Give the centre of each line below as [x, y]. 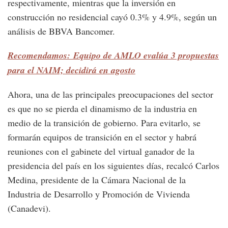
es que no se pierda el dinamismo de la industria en [102, 109]
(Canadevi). [29, 208]
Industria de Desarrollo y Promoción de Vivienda [99, 194]
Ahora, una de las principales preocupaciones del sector [110, 94]
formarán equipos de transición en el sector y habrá [102, 137]
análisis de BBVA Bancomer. [61, 31]
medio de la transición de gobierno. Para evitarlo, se [104, 123]
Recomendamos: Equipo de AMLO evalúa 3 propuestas [113, 55]
